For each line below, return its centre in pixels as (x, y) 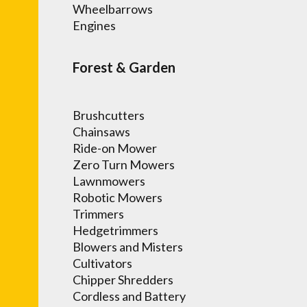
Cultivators (102, 263)
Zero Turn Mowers (124, 164)
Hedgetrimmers (115, 230)
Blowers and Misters (128, 246)
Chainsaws (101, 131)
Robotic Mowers (118, 197)
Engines (94, 25)
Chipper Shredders (123, 279)
